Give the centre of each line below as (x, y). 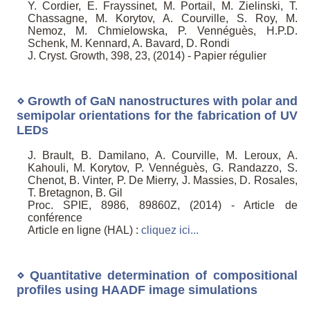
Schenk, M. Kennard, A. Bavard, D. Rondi (128, 44)
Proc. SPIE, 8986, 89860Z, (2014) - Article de (162, 206)
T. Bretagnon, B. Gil (75, 193)
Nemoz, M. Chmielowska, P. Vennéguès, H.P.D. (162, 31)
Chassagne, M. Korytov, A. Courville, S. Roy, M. (162, 19)
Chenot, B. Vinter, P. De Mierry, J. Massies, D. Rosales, (162, 181)
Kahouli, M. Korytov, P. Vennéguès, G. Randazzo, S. (162, 168)
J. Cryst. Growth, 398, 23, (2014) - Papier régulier (147, 56)
